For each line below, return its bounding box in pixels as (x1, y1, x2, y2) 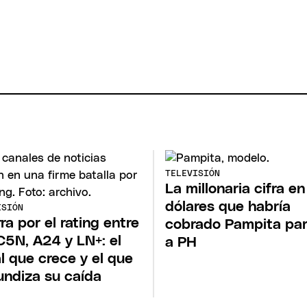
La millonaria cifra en (165, 182, 305, 197)
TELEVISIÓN (165, 169, 220, 179)
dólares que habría (165, 199, 291, 214)
